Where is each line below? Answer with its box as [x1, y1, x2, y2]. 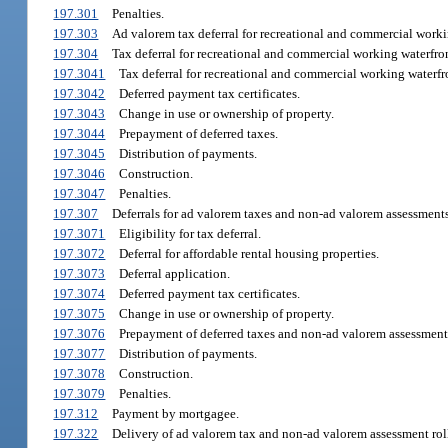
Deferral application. [118, 266, 230, 282]
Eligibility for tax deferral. [118, 226, 261, 242]
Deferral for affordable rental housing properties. [118, 246, 379, 262]
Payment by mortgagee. [111, 406, 239, 422]
